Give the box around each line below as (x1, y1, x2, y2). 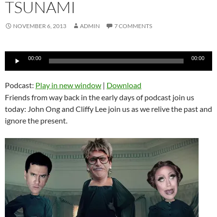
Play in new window (35, 80, 101, 90)
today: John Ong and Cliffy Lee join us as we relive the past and (5, 104, 212, 113)
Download (107, 80, 141, 90)
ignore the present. (5, 115, 67, 125)
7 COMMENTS (114, 22, 152, 30)
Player (4, 63, 26, 73)
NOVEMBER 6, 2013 (13, 22, 66, 30)
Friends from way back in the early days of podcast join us (5, 92, 194, 102)
